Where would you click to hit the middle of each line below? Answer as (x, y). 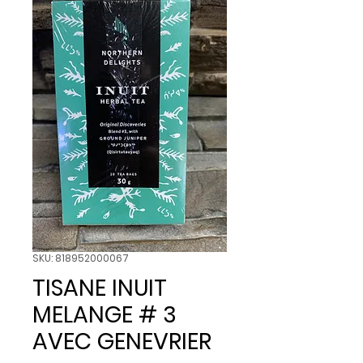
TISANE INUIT (100, 288)
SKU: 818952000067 (81, 258)
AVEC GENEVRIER (122, 341)
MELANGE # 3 (105, 314)
